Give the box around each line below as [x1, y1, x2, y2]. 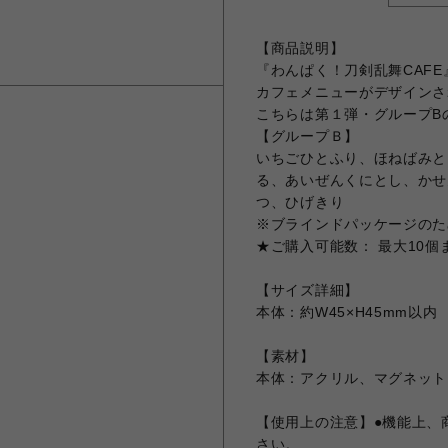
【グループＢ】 [256, 128, 359, 144]
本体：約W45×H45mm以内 [256, 304, 438, 320]
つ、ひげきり [256, 194, 345, 210]
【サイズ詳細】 [256, 282, 359, 298]
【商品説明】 [256, 40, 345, 56]
